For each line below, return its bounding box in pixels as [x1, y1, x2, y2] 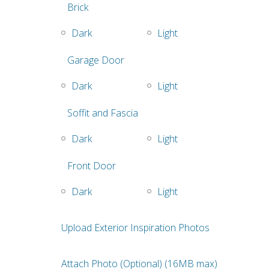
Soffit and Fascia [67, 106, 138, 120]
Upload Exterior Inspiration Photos [61, 221, 210, 235]
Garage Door [67, 53, 124, 67]
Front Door [67, 159, 116, 173]
